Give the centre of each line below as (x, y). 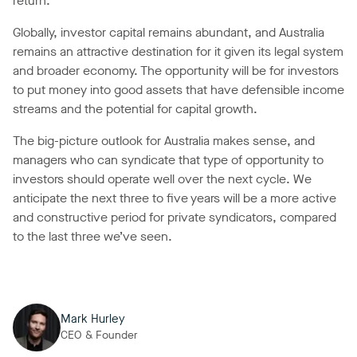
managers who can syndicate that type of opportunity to (168, 160)
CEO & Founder (99, 335)
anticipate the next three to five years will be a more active (175, 198)
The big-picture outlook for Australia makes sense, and (164, 141)
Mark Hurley (93, 318)
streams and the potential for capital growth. (135, 109)
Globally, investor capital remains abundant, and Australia (169, 33)
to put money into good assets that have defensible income (178, 90)
